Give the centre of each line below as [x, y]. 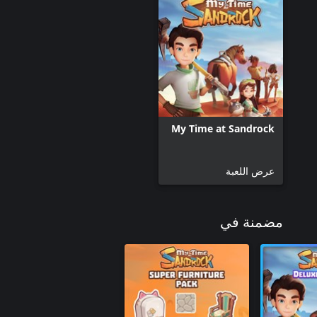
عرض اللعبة [250, 171]
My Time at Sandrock [223, 128]
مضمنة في [252, 223]
